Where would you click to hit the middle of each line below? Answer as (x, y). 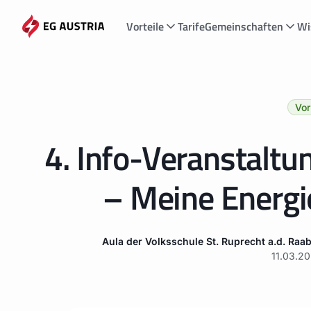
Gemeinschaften (244, 26)
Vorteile (145, 26)
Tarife (191, 26)
